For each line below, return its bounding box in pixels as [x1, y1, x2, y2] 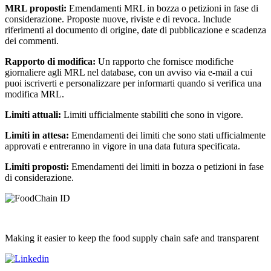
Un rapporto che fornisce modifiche [96, 56, 233, 67]
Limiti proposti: [5, 162, 69, 172]
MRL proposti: [5, 3, 67, 14]
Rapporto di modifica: [5, 56, 96, 67]
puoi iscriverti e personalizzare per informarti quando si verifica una [5, 78, 261, 89]
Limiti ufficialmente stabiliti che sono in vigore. [61, 109, 243, 120]
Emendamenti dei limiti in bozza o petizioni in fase [69, 162, 264, 172]
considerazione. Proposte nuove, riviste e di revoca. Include [5, 14, 231, 25]
